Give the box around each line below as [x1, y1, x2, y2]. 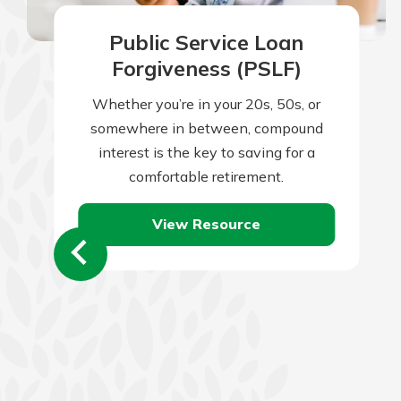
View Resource [152, 215, 261, 234]
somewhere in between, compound [90, 118, 323, 137]
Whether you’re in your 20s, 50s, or [92, 94, 321, 113]
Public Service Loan [109, 30, 304, 56]
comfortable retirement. [129, 166, 285, 185]
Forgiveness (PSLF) [111, 55, 302, 82]
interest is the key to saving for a [98, 142, 315, 161]
